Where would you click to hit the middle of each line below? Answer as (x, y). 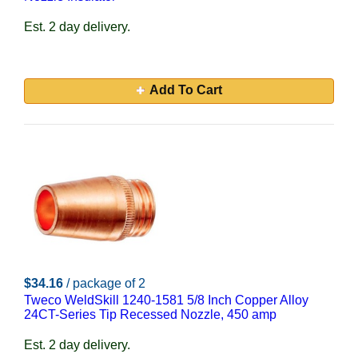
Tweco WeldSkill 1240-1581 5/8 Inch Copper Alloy (166, 300)
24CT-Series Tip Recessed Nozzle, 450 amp (150, 314)
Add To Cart (185, 90)
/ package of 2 (106, 283)
